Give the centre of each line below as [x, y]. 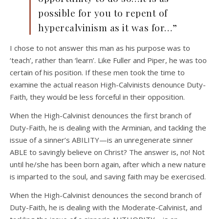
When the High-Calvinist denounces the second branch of [106, 195]
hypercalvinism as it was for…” [108, 28]
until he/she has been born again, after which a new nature [108, 164]
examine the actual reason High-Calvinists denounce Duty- [108, 85]
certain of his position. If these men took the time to [97, 73]
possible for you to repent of [103, 13]
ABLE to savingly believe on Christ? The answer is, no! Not [107, 152]
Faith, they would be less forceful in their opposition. [97, 97]
